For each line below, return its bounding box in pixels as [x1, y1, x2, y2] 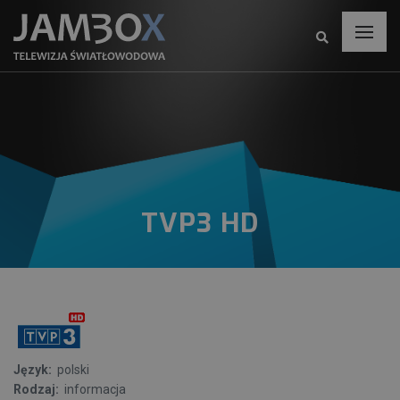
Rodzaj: [13, 382, 62, 396]
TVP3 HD [141, 205, 259, 241]
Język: [13, 362, 54, 377]
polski [54, 362, 89, 377]
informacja [62, 382, 126, 396]
